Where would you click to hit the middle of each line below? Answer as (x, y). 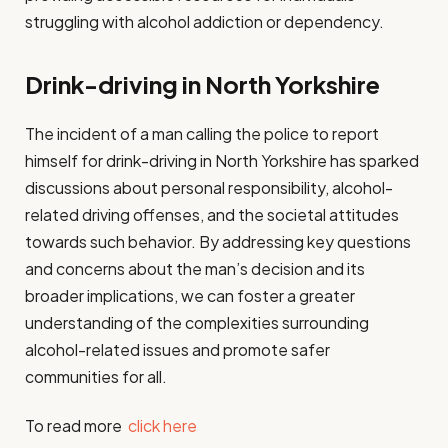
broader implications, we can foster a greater (190, 295)
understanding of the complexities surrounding (197, 322)
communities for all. (96, 376)
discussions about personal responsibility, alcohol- (209, 187)
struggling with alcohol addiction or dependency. (204, 21)
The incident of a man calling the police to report (202, 133)
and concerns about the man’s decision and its (195, 268)
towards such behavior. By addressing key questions (218, 241)
